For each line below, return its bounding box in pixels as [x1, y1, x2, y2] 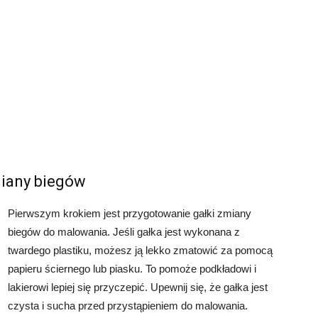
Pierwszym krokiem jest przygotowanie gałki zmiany [8, 207, 251, 219]
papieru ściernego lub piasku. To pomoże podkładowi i [8, 263, 256, 275]
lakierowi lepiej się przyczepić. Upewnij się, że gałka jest [8, 281, 268, 293]
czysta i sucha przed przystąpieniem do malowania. [8, 300, 248, 312]
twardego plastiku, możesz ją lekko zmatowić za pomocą [8, 244, 273, 256]
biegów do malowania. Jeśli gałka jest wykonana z [8, 226, 240, 238]
